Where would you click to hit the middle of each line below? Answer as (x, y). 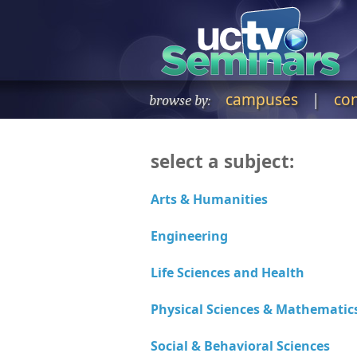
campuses (262, 99)
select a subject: (222, 161)
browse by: (180, 100)
